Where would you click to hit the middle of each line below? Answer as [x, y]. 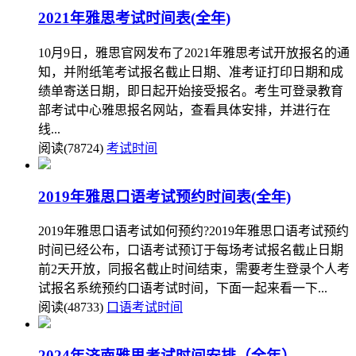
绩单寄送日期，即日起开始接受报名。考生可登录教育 [191, 91]
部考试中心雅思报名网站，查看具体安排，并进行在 [184, 110]
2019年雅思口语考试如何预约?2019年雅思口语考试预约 [193, 231]
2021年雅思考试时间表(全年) [134, 18]
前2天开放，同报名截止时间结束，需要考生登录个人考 [194, 269]
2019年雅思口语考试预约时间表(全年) [164, 196]
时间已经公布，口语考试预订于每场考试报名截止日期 [191, 250]
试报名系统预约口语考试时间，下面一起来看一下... [183, 288]
